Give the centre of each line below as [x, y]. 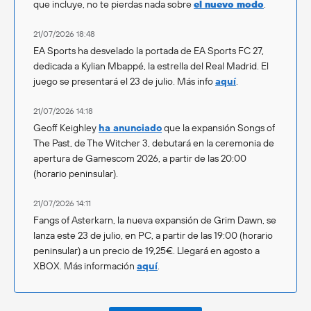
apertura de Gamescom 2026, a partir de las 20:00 [140, 158]
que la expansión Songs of [218, 127]
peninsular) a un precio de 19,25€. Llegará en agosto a [146, 250]
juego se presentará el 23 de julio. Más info [124, 81]
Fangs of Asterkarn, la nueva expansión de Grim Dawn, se [155, 220]
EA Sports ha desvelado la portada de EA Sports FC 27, [149, 50]
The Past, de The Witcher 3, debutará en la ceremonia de [154, 143]
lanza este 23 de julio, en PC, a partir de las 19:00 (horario [153, 235]
